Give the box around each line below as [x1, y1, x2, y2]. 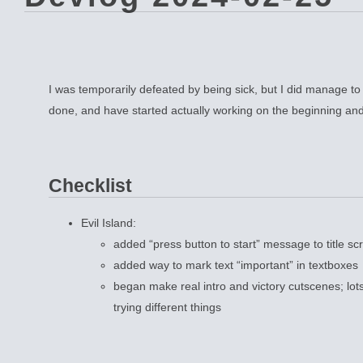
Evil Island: [81, 216, 136, 230]
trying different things [113, 301, 221, 314]
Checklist [49, 175, 132, 196]
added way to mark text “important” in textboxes [113, 258, 358, 272]
